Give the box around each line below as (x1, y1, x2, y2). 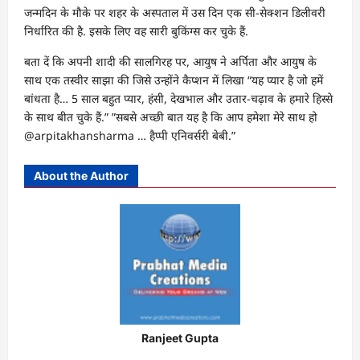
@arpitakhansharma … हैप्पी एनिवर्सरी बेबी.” (24, 127, 235, 143)
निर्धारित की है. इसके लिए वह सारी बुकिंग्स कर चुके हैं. (24, 22, 248, 39)
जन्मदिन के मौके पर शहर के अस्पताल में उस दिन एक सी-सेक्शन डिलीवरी (24, 4, 325, 20)
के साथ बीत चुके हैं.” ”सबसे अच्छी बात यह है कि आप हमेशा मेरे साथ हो (24, 108, 317, 125)
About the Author (34, 168, 129, 182)
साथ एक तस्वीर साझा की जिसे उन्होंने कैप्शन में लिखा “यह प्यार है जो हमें (24, 72, 323, 88)
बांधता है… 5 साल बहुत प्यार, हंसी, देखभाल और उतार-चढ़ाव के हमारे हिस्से (24, 90, 333, 106)
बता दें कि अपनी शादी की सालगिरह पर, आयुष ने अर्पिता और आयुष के (24, 53, 317, 69)
